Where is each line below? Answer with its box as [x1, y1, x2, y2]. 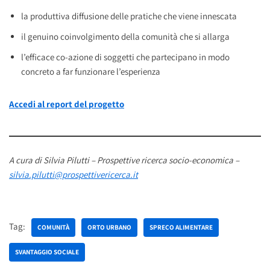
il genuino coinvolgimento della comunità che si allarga [21, 30, 230, 42]
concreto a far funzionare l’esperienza [21, 65, 160, 77]
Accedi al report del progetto [9, 98, 124, 110]
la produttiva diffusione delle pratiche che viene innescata [21, 10, 237, 22]
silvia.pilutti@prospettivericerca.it [9, 168, 138, 180]
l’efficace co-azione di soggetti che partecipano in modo [21, 51, 230, 63]
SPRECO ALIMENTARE [149, 222, 213, 231]
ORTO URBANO [87, 222, 131, 231]
